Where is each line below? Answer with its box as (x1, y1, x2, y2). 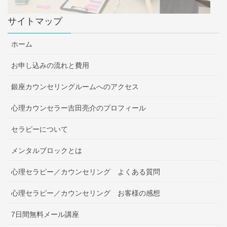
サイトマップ (8, 16, 62, 26)
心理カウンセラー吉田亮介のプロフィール (11, 103, 146, 112)
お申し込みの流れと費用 (11, 61, 89, 69)
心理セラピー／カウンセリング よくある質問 (11, 167, 160, 176)
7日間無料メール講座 (11, 210, 79, 218)
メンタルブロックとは (11, 146, 82, 155)
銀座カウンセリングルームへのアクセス (11, 82, 139, 91)
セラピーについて (11, 125, 68, 133)
